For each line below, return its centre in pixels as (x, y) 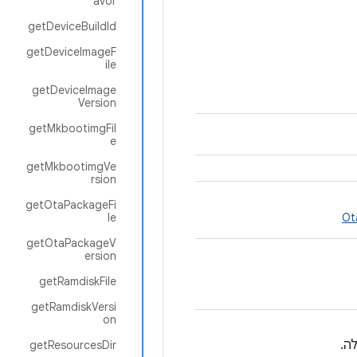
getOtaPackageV (71, 243)
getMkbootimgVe (71, 167)
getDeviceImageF (71, 52)
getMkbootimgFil (73, 128)
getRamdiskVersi (74, 307)
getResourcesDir (73, 345)
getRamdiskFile (78, 281)
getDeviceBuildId (72, 26)
